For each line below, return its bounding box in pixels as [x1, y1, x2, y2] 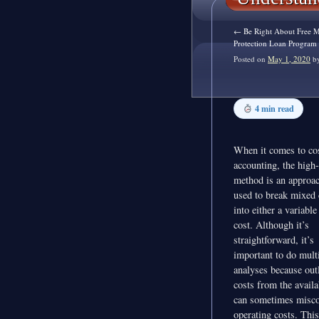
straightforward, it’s [234, 232, 314, 246]
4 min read [254, 102, 294, 115]
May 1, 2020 [268, 53, 310, 65]
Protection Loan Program [234, 38, 317, 49]
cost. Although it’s [234, 217, 309, 231]
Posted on [234, 53, 266, 65]
